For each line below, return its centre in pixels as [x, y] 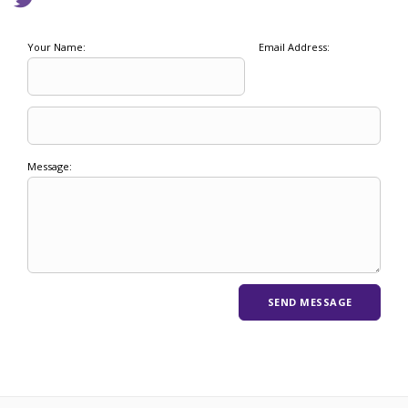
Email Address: [294, 46]
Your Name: [56, 46]
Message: [50, 166]
